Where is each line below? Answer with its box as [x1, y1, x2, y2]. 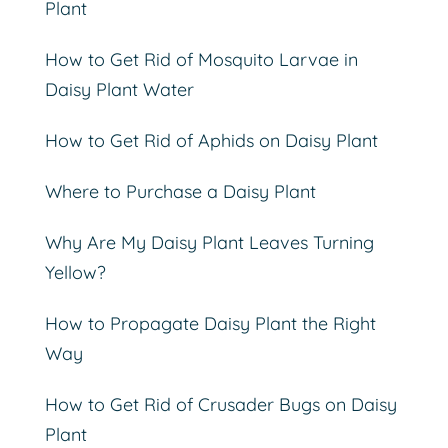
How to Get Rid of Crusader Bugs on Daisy [44, 393, 397, 417]
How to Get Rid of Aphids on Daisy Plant [44, 129, 378, 153]
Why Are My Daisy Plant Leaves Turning [44, 231, 374, 255]
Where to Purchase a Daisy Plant [44, 180, 316, 204]
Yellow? [44, 261, 106, 285]
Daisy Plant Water [44, 78, 194, 102]
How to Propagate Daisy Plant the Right [44, 312, 376, 336]
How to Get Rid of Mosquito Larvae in [44, 48, 358, 72]
